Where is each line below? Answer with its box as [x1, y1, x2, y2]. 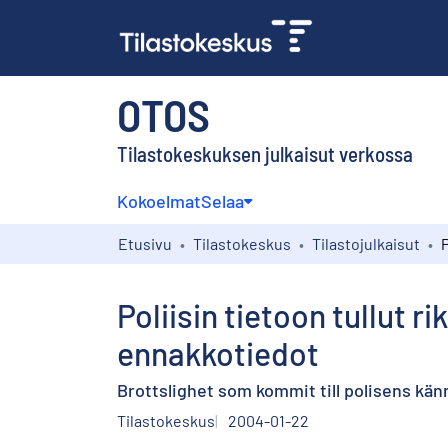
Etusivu [118, 233, 172, 253]
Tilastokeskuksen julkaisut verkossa [117, 140, 413, 166]
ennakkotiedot [117, 333, 319, 372]
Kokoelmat [117, 189, 201, 212]
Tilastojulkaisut [312, 233, 420, 253]
